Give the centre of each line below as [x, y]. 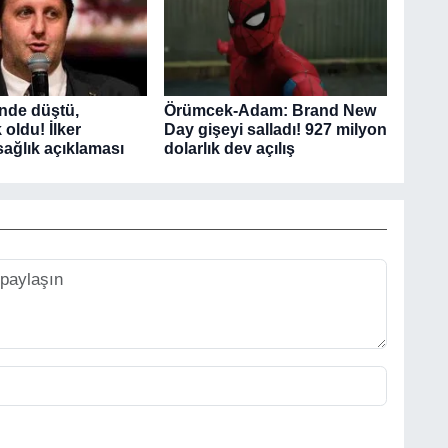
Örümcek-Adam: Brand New [269, 110]
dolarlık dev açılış [229, 148]
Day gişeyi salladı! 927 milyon [275, 129]
